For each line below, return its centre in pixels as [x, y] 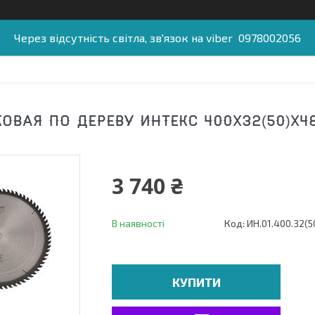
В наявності [138, 223]
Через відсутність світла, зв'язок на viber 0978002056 [157, 38]
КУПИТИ [196, 282]
